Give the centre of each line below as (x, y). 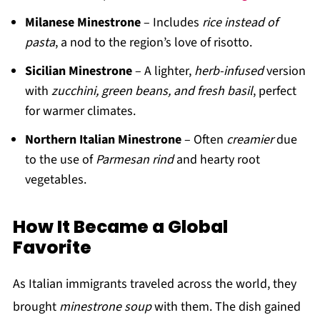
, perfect (274, 91)
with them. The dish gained (226, 307)
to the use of (60, 160)
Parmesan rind (134, 160)
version (284, 71)
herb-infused (229, 71)
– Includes (171, 22)
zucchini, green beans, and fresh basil (152, 91)
